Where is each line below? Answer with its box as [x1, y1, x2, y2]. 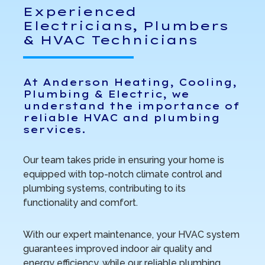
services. [22, 123, 86, 135]
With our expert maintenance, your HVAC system [22, 228, 240, 240]
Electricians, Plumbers [22, 17, 228, 33]
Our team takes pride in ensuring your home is [22, 154, 224, 166]
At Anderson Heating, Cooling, [22, 76, 237, 88]
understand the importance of [22, 99, 240, 112]
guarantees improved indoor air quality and [22, 243, 212, 254]
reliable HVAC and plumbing [22, 111, 220, 124]
